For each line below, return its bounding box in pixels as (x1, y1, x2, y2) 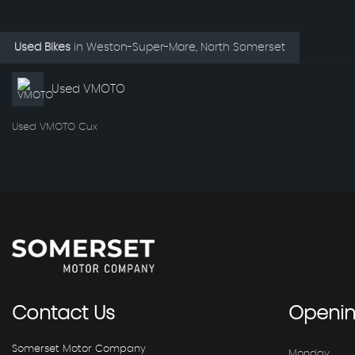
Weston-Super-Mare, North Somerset (83, 42, 285, 54)
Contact (12, 303, 88, 323)
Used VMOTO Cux (12, 122, 97, 133)
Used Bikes (14, 42, 71, 54)
